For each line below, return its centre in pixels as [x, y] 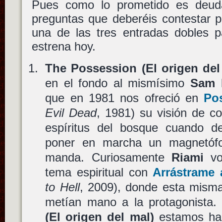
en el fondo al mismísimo [118, 83]
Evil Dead [71, 113]
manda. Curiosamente [109, 157]
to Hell [62, 187]
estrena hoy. [63, 46]
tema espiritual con [99, 172]
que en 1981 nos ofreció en [125, 98]
